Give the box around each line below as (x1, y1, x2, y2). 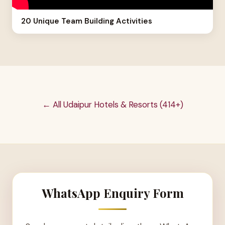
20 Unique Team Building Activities (21, 16, 153, 27)
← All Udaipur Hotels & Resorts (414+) (42, 98, 183, 110)
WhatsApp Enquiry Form (41, 185, 184, 201)
